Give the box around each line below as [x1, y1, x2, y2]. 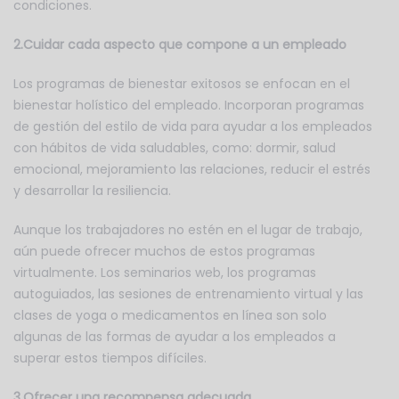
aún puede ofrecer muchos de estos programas [13, 242, 315, 261]
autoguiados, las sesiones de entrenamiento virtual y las [13, 285, 363, 304]
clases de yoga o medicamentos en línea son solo [13, 306, 327, 325]
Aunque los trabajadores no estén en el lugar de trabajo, [13, 221, 362, 240]
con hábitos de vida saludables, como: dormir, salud [13, 139, 336, 158]
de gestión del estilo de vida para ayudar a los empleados [13, 118, 372, 136]
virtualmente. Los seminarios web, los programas [13, 264, 316, 282]
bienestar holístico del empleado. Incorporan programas [13, 96, 364, 115]
